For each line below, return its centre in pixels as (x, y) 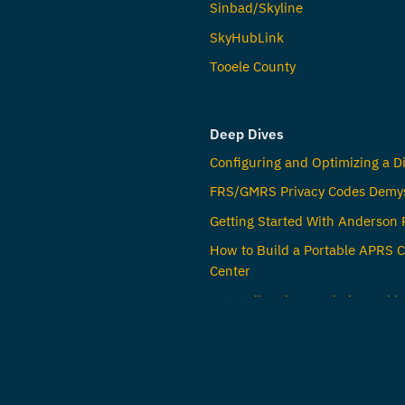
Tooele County (252, 66)
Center (230, 271)
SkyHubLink (246, 37)
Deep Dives (246, 133)
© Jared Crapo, (182, 384)
